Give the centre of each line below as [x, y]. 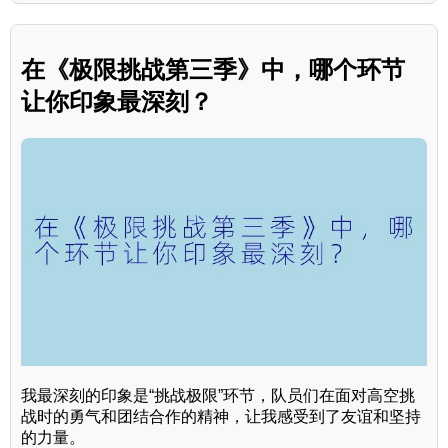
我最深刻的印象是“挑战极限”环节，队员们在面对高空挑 [218, 396]
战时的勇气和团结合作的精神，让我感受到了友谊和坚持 [221, 417]
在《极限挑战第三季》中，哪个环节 [213, 70]
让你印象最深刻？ [117, 102]
